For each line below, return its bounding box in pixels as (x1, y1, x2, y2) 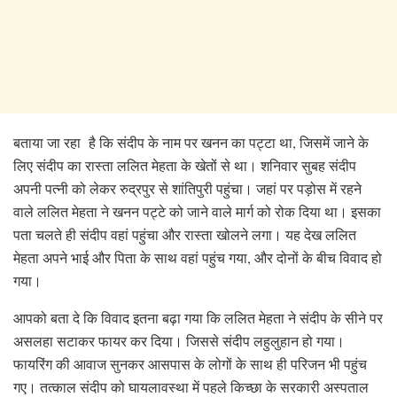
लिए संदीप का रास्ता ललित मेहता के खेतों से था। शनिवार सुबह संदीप (13, 156, 356, 175)
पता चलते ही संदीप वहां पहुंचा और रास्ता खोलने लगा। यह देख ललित (13, 225, 356, 245)
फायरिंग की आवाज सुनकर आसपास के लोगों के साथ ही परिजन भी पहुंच (13, 354, 367, 374)
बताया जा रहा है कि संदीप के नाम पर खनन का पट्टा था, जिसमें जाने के (13, 133, 369, 152)
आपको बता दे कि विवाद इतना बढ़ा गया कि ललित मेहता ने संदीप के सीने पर (13, 308, 383, 328)
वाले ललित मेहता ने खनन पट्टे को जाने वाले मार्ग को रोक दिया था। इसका (13, 202, 381, 222)
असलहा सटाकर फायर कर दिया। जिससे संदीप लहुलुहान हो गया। (13, 331, 345, 351)
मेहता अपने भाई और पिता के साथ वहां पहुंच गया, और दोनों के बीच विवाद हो (13, 248, 382, 268)
